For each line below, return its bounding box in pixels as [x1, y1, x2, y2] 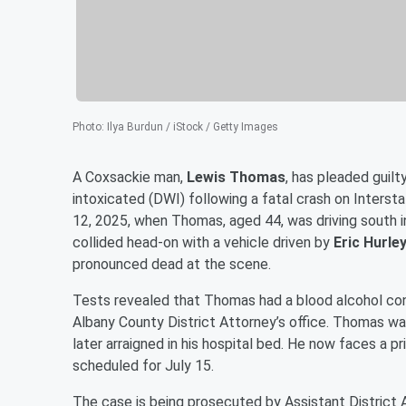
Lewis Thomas [187, 168, 285, 186]
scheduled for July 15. [72, 356, 214, 374]
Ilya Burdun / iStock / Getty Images [107, 120, 278, 133]
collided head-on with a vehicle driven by [72, 233, 333, 251]
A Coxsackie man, [72, 168, 187, 186]
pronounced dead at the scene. [72, 255, 271, 273]
